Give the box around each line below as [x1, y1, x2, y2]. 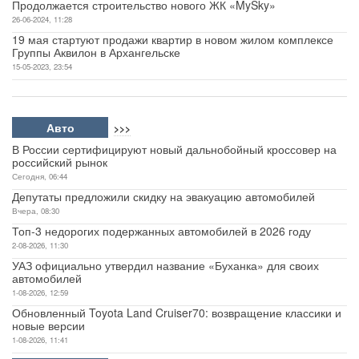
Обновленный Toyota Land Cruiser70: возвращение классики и [12, 304, 341, 321]
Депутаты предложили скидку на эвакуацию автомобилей [12, 188, 315, 204]
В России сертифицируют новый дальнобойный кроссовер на [12, 140, 337, 157]
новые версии [12, 317, 85, 333]
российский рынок [12, 153, 107, 170]
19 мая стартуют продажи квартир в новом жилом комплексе [12, 30, 333, 47]
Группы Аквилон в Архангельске [12, 43, 180, 60]
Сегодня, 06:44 [12, 170, 67, 182]
